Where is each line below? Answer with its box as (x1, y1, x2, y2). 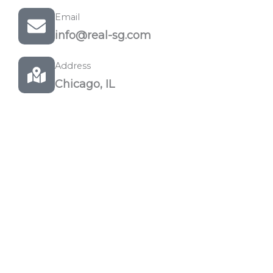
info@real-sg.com (55, 29, 151, 42)
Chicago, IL (55, 77, 115, 91)
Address (55, 60, 91, 71)
